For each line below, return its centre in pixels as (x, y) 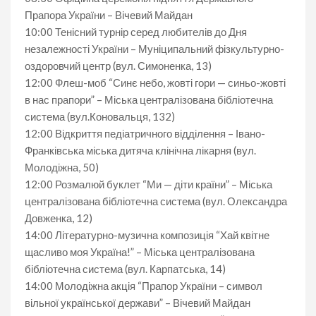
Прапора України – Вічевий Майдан (109, 14)
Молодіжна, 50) (62, 167)
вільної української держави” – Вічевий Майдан (138, 302)
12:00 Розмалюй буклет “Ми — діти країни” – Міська (148, 184)
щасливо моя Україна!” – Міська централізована (140, 251)
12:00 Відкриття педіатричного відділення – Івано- (145, 133)
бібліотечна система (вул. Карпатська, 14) (125, 268)
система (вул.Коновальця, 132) (100, 116)
